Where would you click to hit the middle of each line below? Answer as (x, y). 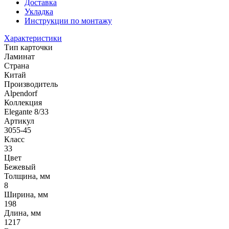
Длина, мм (22, 213)
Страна (17, 66)
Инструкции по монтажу (68, 21)
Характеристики (33, 38)
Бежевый (20, 167)
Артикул (19, 121)
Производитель (31, 84)
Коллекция (23, 103)
